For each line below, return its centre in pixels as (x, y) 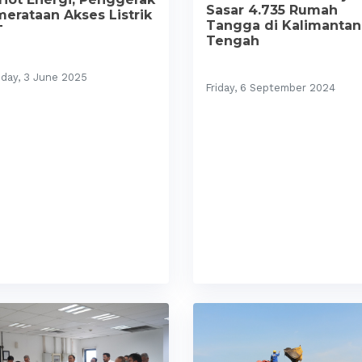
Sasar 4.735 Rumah (272, 10)
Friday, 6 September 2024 (271, 87)
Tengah (233, 40)
